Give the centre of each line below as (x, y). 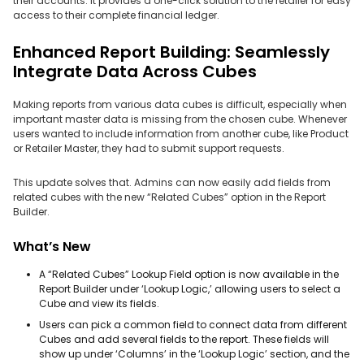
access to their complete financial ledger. (116, 15)
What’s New (52, 247)
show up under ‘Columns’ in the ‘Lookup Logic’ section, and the (194, 354)
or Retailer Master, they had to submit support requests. (149, 148)
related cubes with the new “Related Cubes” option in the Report (169, 197)
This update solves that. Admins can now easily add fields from (172, 182)
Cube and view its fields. (99, 303)
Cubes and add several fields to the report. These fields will (184, 339)
